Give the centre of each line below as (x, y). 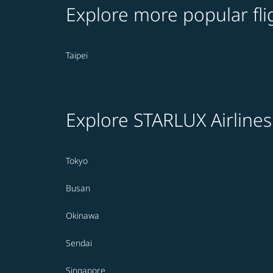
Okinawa (83, 216)
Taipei (77, 55)
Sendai (79, 243)
